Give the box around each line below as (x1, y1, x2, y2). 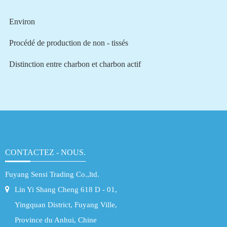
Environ (9, 17, 35, 26)
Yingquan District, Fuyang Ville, (15, 200, 117, 209)
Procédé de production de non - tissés (9, 38, 128, 47)
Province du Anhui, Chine (15, 215, 97, 224)
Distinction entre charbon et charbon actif (9, 59, 141, 68)
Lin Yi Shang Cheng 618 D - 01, (15, 185, 117, 194)
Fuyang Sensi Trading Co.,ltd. (5, 170, 99, 178)
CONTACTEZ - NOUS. (5, 147, 86, 157)
